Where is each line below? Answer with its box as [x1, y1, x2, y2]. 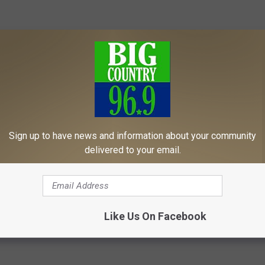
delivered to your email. [84, 144, 181, 156]
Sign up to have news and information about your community [9, 130, 256, 141]
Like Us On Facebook [104, 210, 206, 222]
